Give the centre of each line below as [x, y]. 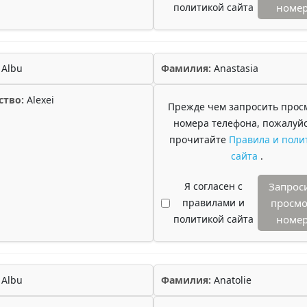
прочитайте [199, 139]
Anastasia [235, 68]
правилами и [213, 202]
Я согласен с [213, 186]
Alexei [39, 100]
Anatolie [231, 280]
